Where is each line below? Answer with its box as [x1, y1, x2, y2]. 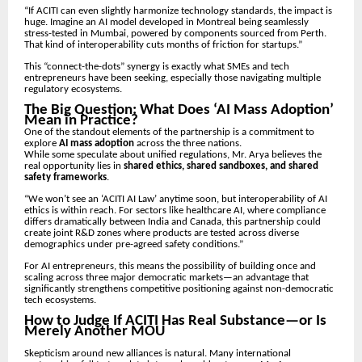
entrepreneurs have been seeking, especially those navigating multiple [24, 73, 321, 84]
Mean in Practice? [24, 113, 138, 129]
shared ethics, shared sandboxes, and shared [124, 161, 318, 172]
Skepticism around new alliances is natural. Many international [24, 348, 291, 360]
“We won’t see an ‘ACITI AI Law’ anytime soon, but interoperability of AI [24, 194, 327, 205]
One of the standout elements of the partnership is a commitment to [24, 127, 314, 138]
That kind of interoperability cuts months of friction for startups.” [24, 40, 302, 51]
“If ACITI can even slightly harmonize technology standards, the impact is [24, 6, 332, 17]
